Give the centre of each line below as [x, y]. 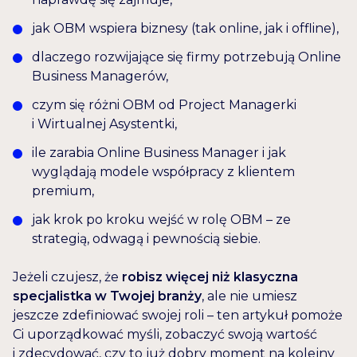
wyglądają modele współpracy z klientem [163, 172]
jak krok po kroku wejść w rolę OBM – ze [161, 220]
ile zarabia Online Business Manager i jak [159, 153]
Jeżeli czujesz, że [67, 277]
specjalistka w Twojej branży [107, 296]
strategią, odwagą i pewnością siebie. [146, 239]
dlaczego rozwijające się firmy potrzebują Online [186, 57]
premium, [63, 191]
